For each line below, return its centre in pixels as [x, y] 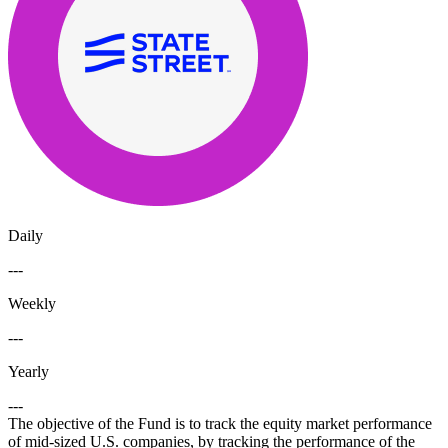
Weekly [32, 304]
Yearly [28, 372]
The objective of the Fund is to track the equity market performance [220, 424]
